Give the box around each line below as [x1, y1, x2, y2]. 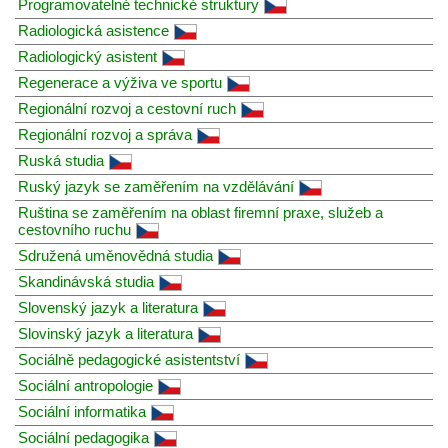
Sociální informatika [18, 402, 146, 420]
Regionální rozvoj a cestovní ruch [18, 99, 236, 117]
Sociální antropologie [18, 376, 153, 394]
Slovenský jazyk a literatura [18, 298, 198, 316]
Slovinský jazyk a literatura [18, 324, 193, 342]
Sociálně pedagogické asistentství [18, 350, 240, 368]
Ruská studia [18, 151, 104, 169]
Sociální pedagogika [18, 428, 149, 446]
